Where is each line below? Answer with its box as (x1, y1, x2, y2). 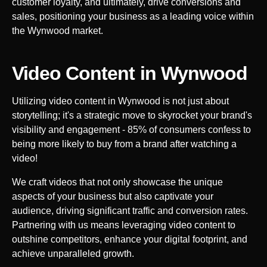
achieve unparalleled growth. (12, 248, 134, 259)
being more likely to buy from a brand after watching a (12, 138, 237, 149)
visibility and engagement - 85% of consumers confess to (12, 124, 251, 135)
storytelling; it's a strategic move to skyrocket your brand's (12, 110, 252, 120)
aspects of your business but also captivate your (12, 191, 213, 201)
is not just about (160, 95, 229, 106)
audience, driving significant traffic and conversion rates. (12, 205, 248, 216)
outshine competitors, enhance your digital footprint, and (12, 234, 247, 244)
